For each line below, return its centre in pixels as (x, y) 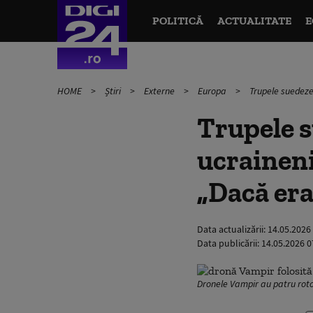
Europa (213, 91)
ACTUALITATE (254, 21)
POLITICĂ (177, 21)
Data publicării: (229, 243)
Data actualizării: (232, 229)
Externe (160, 91)
